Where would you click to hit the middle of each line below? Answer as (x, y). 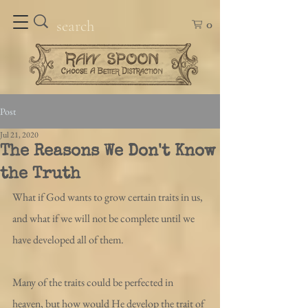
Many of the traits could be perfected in (94, 282)
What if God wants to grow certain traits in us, (109, 197)
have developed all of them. (68, 240)
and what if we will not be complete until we (104, 218)
